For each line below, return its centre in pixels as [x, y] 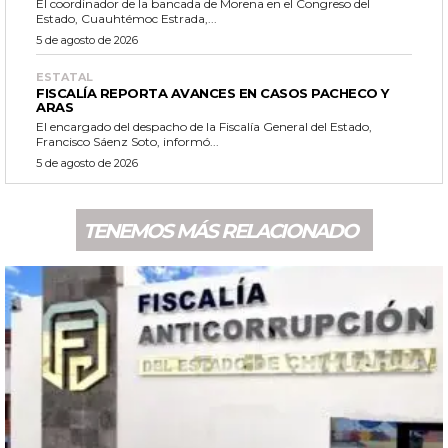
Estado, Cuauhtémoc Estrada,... [126, 19]
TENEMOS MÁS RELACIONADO [219, 231]
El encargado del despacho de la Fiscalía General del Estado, [204, 127]
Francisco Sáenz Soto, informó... [127, 142]
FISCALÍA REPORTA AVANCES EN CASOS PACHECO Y [212, 93]
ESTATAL [64, 77]
